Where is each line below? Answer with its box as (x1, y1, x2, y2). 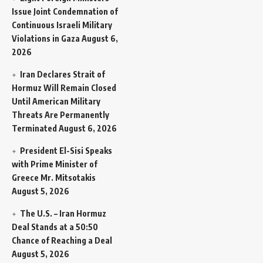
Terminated (12, 123, 57, 133)
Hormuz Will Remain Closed (12, 82, 116, 93)
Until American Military (12, 96, 100, 106)
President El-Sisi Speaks (20, 145, 113, 156)
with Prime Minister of (12, 159, 97, 169)
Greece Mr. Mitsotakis (12, 172, 96, 183)
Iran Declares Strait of (20, 69, 106, 79)
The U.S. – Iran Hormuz (20, 208, 107, 218)
